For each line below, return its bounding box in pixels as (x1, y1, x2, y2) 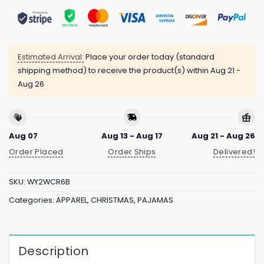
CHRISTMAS (91, 195, 134, 206)
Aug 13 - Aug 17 (101, 130, 163, 141)
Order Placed (9, 146, 64, 157)
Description (18, 243, 89, 260)
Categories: (9, 195, 56, 206)
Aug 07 (9, 130, 38, 141)
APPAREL (56, 195, 87, 206)
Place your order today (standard (84, 51, 214, 63)
